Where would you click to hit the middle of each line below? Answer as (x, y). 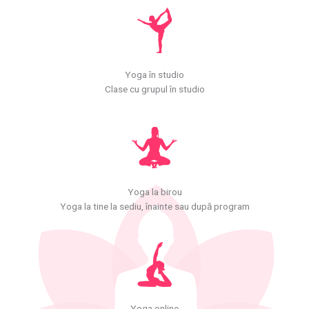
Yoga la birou (154, 191)
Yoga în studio (154, 74)
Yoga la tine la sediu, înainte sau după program (154, 206)
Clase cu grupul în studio (154, 89)
